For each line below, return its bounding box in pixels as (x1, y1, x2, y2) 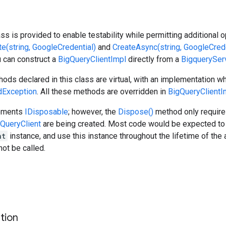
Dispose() (118, 107, 153, 117)
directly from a (126, 54, 181, 64)
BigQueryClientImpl (58, 54, 126, 64)
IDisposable (25, 107, 68, 117)
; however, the (68, 107, 118, 117)
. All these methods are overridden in (37, 87, 168, 96)
